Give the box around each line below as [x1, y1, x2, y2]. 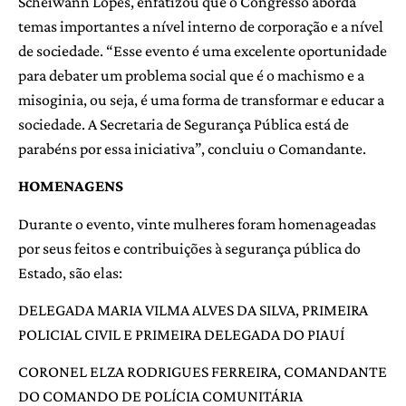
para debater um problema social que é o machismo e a [18, 65, 364, 84]
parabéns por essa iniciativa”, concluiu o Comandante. [18, 139, 366, 158]
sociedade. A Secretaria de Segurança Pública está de [18, 114, 349, 133]
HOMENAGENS [18, 177, 123, 196]
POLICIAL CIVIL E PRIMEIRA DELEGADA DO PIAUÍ [18, 325, 344, 344]
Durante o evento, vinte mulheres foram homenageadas [18, 214, 376, 233]
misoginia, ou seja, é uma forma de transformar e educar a [18, 90, 384, 109]
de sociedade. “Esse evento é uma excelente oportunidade [18, 41, 387, 60]
